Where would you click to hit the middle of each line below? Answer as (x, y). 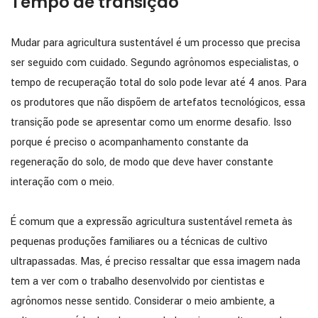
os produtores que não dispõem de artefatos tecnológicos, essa (158, 103)
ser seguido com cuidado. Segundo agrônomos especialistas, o (155, 63)
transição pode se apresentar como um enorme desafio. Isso (151, 123)
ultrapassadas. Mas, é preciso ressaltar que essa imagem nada (155, 262)
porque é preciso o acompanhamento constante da (130, 143)
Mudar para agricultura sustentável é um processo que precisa (155, 43)
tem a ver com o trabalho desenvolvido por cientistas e (138, 282)
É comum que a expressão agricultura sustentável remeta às (152, 222)
